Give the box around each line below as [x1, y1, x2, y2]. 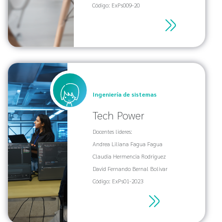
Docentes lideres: [92, 127, 132, 136]
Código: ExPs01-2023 [92, 177, 143, 185]
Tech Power [92, 108, 144, 122]
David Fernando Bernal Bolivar [92, 165, 167, 173]
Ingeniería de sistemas [92, 90, 157, 99]
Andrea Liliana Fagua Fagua [92, 140, 163, 148]
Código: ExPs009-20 [92, 1, 140, 9]
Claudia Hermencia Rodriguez [92, 152, 166, 161]
